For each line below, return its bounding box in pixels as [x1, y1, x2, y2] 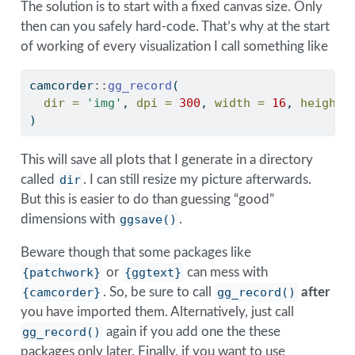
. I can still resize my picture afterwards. [83, 173, 312, 187]
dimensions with [20, 212, 118, 227]
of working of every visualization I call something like [20, 40, 328, 54]
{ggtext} [124, 265, 182, 281]
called [20, 173, 58, 187]
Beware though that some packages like [20, 246, 251, 260]
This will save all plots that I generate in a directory [20, 153, 313, 167]
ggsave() [120, 212, 177, 227]
